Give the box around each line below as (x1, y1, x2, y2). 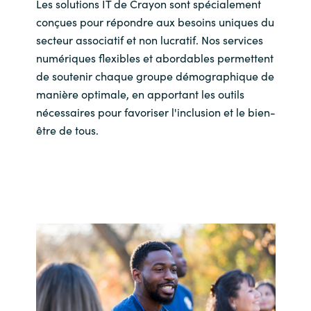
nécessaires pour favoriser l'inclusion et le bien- (35, 103, 276, 119)
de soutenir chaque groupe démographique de (35, 67, 274, 83)
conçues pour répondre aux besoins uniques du (35, 13, 274, 29)
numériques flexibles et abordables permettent (35, 49, 274, 65)
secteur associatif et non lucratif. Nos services (35, 31, 263, 47)
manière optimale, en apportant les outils (35, 85, 244, 101)
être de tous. (35, 121, 99, 137)
